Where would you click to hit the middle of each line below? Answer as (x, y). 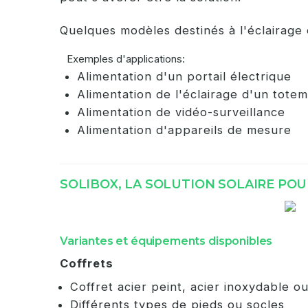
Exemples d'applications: (126, 59)
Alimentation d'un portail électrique (184, 76)
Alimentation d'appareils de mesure (184, 130)
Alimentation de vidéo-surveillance (181, 112)
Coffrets (87, 263)
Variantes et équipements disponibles (166, 241)
